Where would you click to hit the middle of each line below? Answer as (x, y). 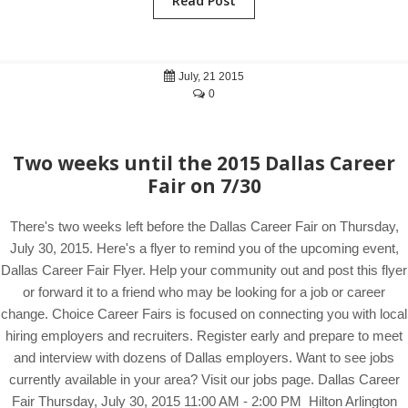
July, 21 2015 (210, 76)
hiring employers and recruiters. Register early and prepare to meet (204, 336)
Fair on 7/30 (204, 186)
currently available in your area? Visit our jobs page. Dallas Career (204, 379)
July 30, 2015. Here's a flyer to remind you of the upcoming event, (204, 248)
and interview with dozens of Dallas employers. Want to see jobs (204, 357)
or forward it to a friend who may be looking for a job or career (204, 292)
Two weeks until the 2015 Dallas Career (204, 163)
